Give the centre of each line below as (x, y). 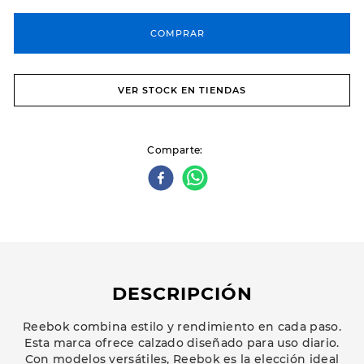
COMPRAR (178, 33)
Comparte (174, 150)
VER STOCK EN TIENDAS (182, 90)
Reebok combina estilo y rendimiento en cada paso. (182, 327)
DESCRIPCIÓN (182, 294)
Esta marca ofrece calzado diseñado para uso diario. (182, 343)
